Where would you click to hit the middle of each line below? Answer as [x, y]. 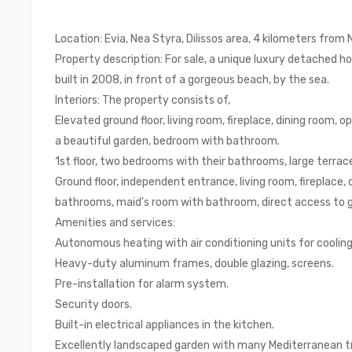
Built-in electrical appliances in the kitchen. [165, 324]
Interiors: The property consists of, [143, 100]
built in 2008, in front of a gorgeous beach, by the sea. [192, 79]
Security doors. [93, 304]
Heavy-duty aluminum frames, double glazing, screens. [194, 263]
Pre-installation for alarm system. [142, 284]
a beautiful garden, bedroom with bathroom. [167, 141]
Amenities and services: [115, 222]
